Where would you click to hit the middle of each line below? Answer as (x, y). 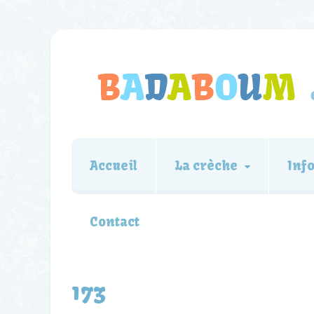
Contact (115, 222)
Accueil (114, 166)
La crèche (206, 166)
